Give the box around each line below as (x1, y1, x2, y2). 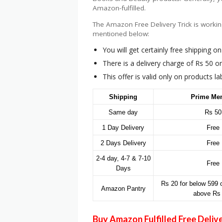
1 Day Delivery (102, 124, 144, 132)
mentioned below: (93, 29, 149, 38)
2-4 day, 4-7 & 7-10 (96, 155, 151, 163)
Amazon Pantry (101, 185, 146, 193)
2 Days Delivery (100, 139, 146, 147)
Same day (109, 109, 138, 116)
